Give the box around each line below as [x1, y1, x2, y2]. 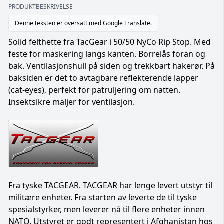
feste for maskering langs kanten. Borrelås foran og [8, 48, 205, 59]
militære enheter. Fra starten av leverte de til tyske [8, 191, 197, 203]
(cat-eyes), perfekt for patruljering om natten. [8, 84, 180, 95]
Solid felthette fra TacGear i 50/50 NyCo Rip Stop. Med [8, 36, 211, 47]
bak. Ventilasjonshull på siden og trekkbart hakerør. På [8, 60, 215, 71]
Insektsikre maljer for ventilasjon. [8, 96, 135, 107]
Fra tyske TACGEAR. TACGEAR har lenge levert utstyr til [8, 179, 212, 191]
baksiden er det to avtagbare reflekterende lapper [8, 72, 198, 83]
